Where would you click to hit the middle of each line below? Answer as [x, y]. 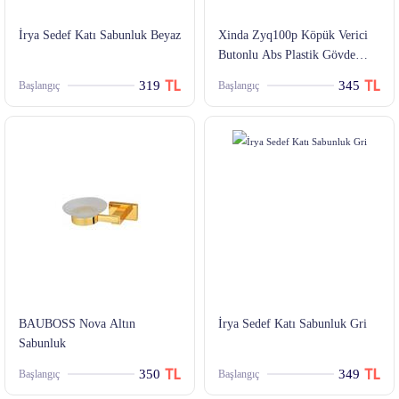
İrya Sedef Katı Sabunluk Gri [293, 324]
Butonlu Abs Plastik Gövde [287, 55]
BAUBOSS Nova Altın [77, 324]
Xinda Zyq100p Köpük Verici [293, 36]
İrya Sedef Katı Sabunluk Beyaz [100, 36]
